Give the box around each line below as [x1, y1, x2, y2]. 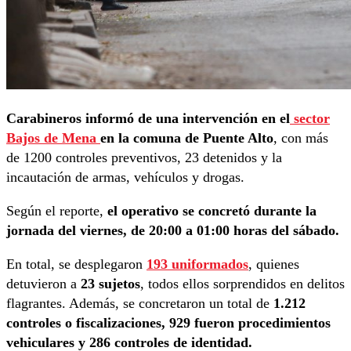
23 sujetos [81, 275, 140, 291]
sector [290, 110, 330, 126]
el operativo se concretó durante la [107, 202, 317, 219]
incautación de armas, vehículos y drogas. [6, 168, 244, 185]
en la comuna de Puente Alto [100, 129, 273, 146]
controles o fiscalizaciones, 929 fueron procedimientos [6, 314, 331, 331]
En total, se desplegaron [6, 255, 147, 272]
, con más [273, 129, 328, 146]
